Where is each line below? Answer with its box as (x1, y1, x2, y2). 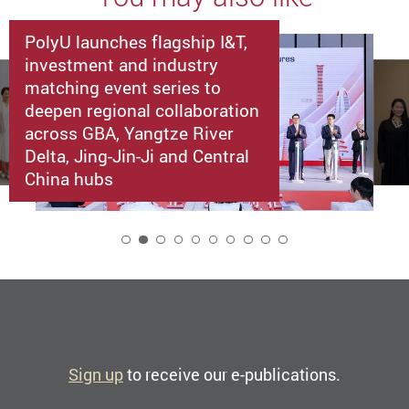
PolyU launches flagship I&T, (25, 28, 248, 54)
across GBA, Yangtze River (25, 120, 235, 145)
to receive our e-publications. (123, 363, 341, 386)
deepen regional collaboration (25, 97, 260, 122)
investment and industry (25, 51, 219, 77)
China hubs (25, 165, 114, 191)
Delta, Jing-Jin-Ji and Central (25, 142, 250, 168)
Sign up (68, 363, 123, 386)
